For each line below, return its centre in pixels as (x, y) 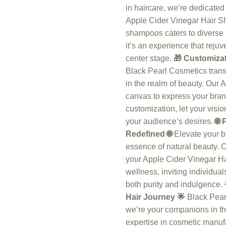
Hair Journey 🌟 (155, 197)
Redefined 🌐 (149, 134)
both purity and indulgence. (175, 185)
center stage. (150, 59)
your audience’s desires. (170, 122)
